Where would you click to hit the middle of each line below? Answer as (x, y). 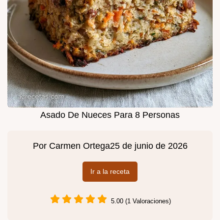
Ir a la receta (110, 172)
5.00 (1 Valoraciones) (141, 201)
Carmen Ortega (79, 146)
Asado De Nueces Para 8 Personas (110, 115)
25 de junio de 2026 (149, 146)
